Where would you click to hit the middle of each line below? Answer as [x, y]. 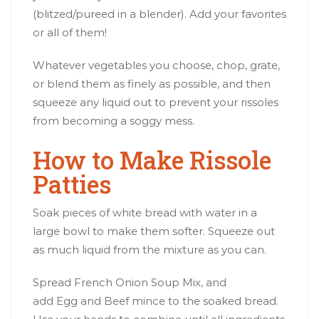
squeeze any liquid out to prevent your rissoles [156, 102]
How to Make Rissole [152, 159]
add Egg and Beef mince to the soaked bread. [156, 300]
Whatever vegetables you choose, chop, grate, [156, 65]
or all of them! [70, 32]
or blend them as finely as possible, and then [152, 83]
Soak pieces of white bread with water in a [145, 212]
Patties [72, 184]
